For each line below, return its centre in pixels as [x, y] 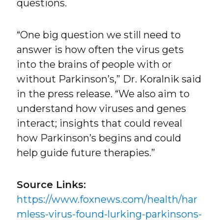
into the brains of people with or [95, 65]
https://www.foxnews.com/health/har [107, 200]
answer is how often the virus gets [100, 50]
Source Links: [52, 185]
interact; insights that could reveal [100, 124]
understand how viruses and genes [102, 109]
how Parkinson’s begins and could [99, 138]
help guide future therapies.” [86, 153]
